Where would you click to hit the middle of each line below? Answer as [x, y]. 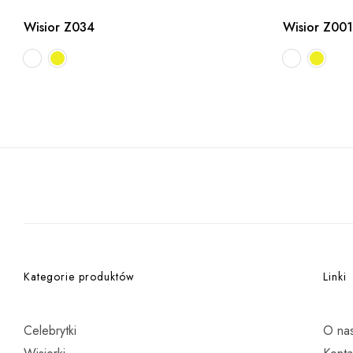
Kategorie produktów [79, 276]
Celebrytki [50, 330]
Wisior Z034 [59, 28]
